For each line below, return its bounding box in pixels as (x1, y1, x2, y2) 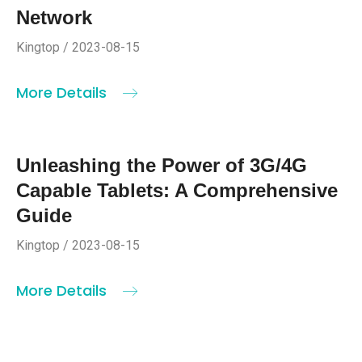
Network (16, 6, 92, 29)
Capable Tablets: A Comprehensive (16, 179, 338, 202)
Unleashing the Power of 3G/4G (16, 154, 307, 177)
